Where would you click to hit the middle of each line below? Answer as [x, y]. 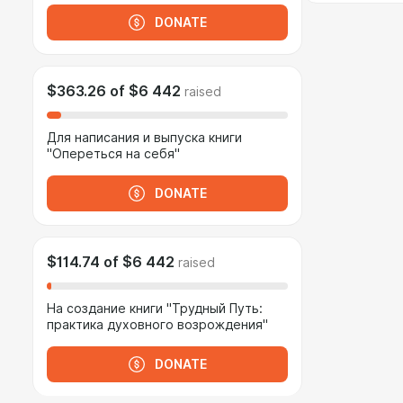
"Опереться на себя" [113, 154]
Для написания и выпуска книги [144, 138]
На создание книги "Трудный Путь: [155, 309]
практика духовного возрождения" [157, 325]
